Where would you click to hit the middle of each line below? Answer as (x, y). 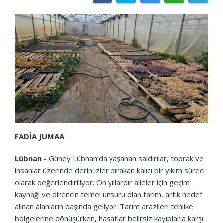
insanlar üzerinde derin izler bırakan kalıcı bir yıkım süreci (110, 170)
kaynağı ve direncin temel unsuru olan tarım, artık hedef (109, 194)
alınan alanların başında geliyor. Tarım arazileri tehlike (104, 206)
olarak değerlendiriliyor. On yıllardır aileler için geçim (102, 182)
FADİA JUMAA (40, 136)
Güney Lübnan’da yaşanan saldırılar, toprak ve (125, 158)
